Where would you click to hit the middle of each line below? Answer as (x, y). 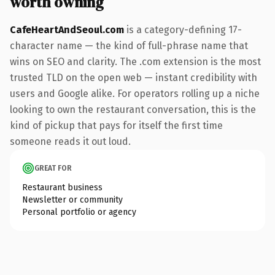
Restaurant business (62, 187)
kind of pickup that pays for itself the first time (116, 125)
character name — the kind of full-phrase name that (129, 45)
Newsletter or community (72, 199)
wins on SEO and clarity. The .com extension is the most (135, 61)
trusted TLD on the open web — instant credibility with (134, 77)
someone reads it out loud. (70, 141)
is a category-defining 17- (183, 29)
